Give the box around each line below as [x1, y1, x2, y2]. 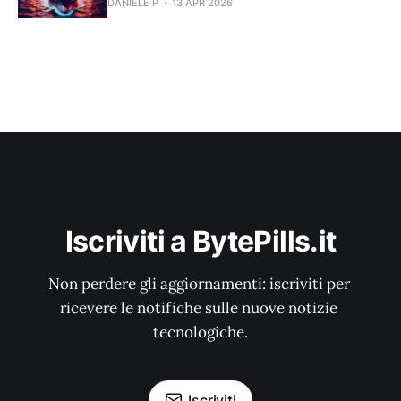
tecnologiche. [153, 322, 248, 342]
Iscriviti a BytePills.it [64, 224, 337, 259]
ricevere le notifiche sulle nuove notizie [60, 298, 341, 318]
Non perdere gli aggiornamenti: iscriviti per [47, 274, 354, 294]
